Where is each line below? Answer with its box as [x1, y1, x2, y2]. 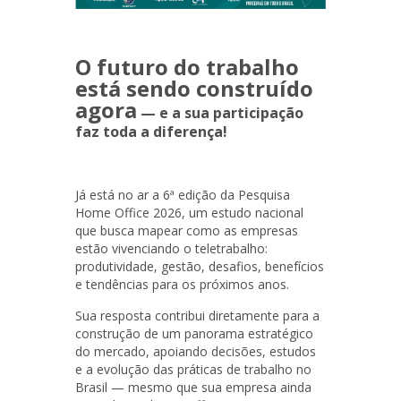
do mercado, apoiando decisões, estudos [75, 342, 316, 360]
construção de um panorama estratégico [75, 324, 313, 342]
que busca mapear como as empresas [75, 221, 298, 239]
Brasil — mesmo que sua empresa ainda [75, 378, 311, 396]
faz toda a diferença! [75, 121, 227, 141]
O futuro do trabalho [75, 51, 299, 81]
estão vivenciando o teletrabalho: [75, 239, 268, 257]
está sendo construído [75, 73, 313, 103]
